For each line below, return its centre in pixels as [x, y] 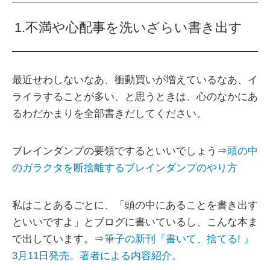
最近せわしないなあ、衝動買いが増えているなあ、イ [135, 80]
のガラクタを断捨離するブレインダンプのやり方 [125, 168]
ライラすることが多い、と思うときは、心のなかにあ [135, 97]
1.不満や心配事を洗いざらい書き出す [129, 28]
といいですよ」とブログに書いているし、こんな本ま [135, 222]
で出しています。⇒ [58, 239]
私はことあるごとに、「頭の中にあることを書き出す [135, 206]
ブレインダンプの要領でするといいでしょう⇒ [120, 151]
